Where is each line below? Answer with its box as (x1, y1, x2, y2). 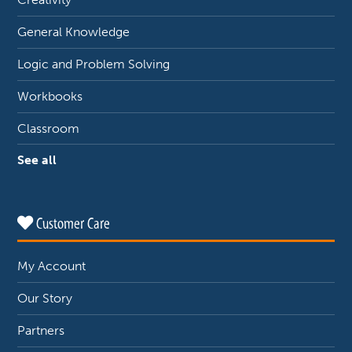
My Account (17, 258, 86, 274)
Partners (17, 323, 65, 339)
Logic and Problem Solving (17, 57, 170, 72)
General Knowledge (17, 24, 130, 40)
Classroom (17, 120, 80, 136)
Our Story (17, 291, 73, 306)
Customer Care (33, 214, 111, 233)
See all (17, 152, 57, 168)
